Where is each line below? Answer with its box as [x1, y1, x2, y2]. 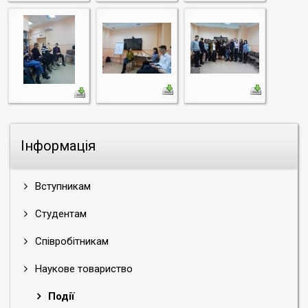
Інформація [21, 137, 96, 154]
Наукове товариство [32, 263, 133, 275]
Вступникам [32, 180, 91, 192]
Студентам [32, 208, 87, 220]
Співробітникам [32, 235, 109, 247]
